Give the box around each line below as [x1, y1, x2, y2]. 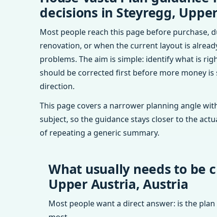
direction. [40, 81, 75, 92]
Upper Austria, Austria [48, 175, 188, 193]
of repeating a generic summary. [40, 127, 159, 138]
